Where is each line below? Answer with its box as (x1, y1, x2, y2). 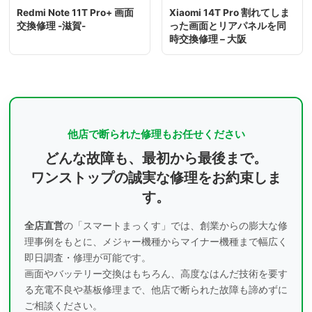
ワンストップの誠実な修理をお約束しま (31, 169, 281, 187)
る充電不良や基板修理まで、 (24, 283, 151, 296)
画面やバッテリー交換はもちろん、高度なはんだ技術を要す (24, 267, 288, 280)
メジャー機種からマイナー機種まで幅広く (102, 235, 288, 248)
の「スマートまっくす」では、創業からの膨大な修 (63, 219, 288, 232)
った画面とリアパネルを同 (169, 20, 286, 32)
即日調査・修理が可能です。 (24, 251, 151, 264)
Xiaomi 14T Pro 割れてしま (169, 7, 290, 19)
